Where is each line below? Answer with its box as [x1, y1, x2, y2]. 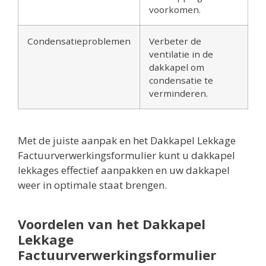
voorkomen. [149, 4, 201, 16]
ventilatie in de [149, 48, 213, 61]
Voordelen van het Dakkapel [18, 215, 205, 233]
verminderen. [149, 87, 208, 100]
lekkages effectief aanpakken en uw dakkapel [18, 163, 230, 178]
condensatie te [149, 74, 213, 87]
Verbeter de [149, 35, 201, 47]
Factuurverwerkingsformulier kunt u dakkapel [18, 148, 235, 163]
